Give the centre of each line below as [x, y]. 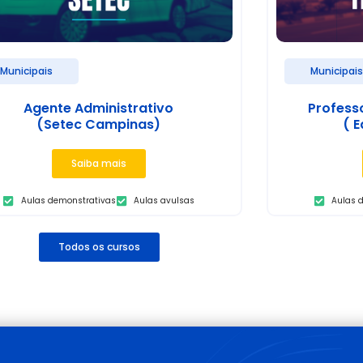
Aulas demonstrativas [68, 201]
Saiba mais [98, 164]
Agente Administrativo [99, 109]
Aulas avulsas [164, 201]
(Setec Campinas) [99, 125]
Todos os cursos [99, 247]
